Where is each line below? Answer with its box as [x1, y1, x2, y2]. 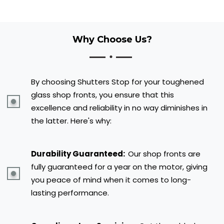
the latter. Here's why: [31, 115, 111, 126]
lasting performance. [31, 187, 109, 198]
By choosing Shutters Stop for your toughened [31, 76, 204, 87]
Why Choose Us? [72, 34, 152, 45]
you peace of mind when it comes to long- [31, 174, 191, 185]
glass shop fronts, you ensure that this [31, 89, 174, 100]
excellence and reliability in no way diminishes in [31, 102, 207, 113]
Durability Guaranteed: [31, 148, 126, 159]
